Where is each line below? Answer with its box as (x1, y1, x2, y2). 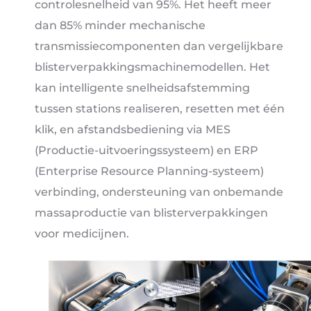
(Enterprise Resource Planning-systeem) (35, 164, 264, 178)
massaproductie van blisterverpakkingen (35, 205, 268, 219)
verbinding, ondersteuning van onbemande (35, 185, 283, 199)
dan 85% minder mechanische (35, 18, 205, 32)
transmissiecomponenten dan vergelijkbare (35, 39, 283, 53)
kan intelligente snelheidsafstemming (35, 81, 250, 94)
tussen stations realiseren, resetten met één (35, 101, 285, 115)
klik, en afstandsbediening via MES (35, 122, 230, 136)
